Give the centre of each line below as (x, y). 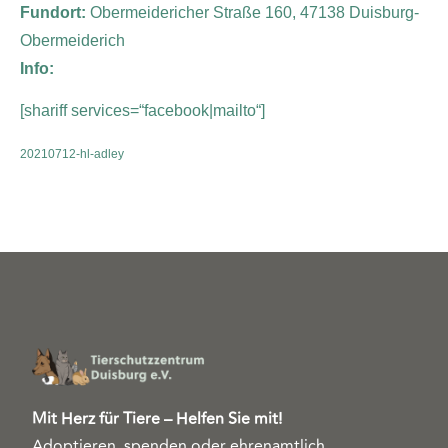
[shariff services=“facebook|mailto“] (142, 111)
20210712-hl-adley (72, 153)
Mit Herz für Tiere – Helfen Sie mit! (157, 418)
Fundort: (55, 12)
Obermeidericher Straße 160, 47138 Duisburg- (254, 12)
